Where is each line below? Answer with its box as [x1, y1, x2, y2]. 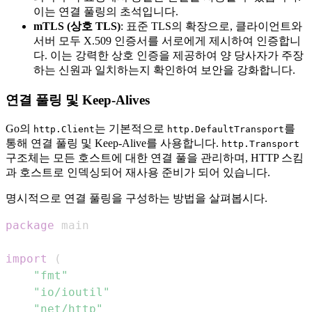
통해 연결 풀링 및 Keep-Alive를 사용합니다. [6, 137, 221, 150]
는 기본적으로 [95, 123, 167, 135]
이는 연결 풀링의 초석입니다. [33, 5, 178, 17]
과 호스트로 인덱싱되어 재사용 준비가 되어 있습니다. [6, 166, 270, 179]
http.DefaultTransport [167, 124, 284, 135]
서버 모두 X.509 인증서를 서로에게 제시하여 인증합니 [33, 34, 301, 47]
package [6, 219, 54, 233]
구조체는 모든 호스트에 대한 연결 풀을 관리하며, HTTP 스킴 [6, 152, 304, 164]
